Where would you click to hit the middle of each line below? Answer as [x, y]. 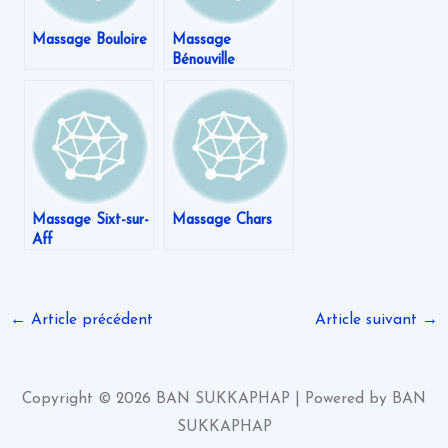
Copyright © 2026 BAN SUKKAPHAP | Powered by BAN [224, 399]
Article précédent [90, 319]
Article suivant [368, 319]
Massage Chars [221, 221]
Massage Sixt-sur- [90, 221]
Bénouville [203, 61]
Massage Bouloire [89, 41]
